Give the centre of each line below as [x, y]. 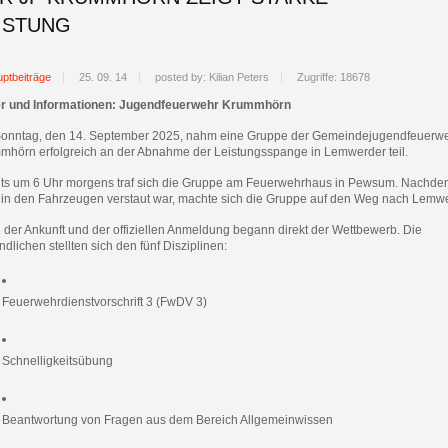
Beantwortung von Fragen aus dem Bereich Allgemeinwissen [167, 420]
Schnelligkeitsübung [57, 361]
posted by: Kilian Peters [212, 77]
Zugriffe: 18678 [333, 77]
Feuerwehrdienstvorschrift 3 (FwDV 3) [104, 302]
